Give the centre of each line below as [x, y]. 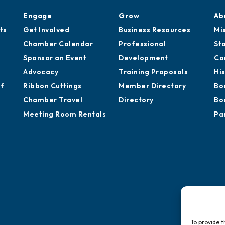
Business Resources [154, 29]
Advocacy [41, 72]
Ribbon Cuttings [52, 86]
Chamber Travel [53, 100]
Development [143, 58]
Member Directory [152, 86]
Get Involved [46, 29]
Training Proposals [153, 72]
